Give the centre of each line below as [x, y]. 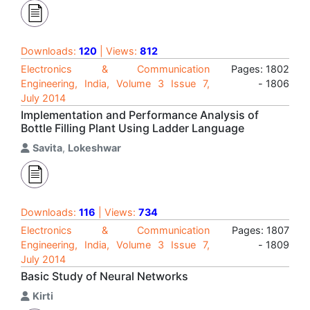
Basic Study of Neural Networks [104, 276]
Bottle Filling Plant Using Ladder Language [133, 128]
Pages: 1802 [260, 69]
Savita [47, 148]
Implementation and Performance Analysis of [140, 115]
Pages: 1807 [261, 230]
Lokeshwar [94, 148]
